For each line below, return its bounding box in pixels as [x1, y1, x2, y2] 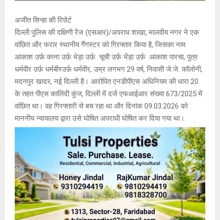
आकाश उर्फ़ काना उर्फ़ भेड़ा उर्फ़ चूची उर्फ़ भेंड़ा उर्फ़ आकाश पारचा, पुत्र [15, 53, 198, 62]
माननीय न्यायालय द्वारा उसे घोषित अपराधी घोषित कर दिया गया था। [15, 114, 185, 123]
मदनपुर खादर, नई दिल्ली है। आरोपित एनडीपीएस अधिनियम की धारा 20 [15, 77, 198, 86]
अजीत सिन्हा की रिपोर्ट [15, 16, 74, 25]
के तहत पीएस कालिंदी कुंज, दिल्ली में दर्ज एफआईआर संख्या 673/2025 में [15, 89, 202, 99]
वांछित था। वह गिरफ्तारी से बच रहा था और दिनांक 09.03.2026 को [15, 102, 188, 111]
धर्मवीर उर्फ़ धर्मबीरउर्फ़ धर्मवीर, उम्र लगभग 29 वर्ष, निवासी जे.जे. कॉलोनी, [15, 65, 202, 74]
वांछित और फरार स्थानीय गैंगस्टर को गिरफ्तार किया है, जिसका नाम [15, 40, 186, 50]
